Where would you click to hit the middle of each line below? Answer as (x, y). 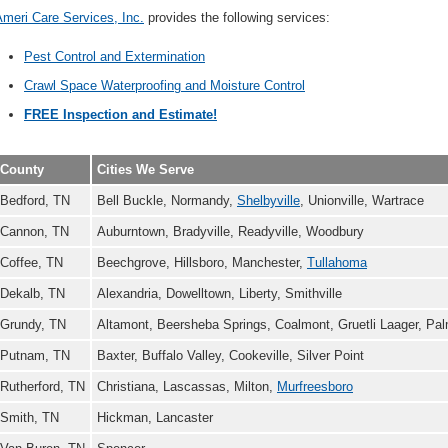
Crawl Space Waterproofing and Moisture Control (164, 85)
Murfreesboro (315, 386)
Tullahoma (337, 262)
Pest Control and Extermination (114, 56)
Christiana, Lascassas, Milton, (187, 386)
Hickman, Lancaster (155, 417)
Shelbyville (268, 200)
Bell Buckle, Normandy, (167, 200)
